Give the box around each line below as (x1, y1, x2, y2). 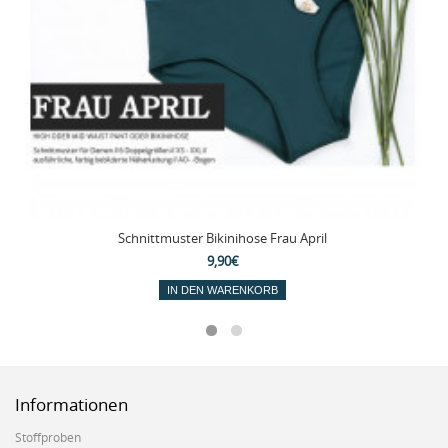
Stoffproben (15, 428, 81, 446)
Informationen (15, 392, 128, 416)
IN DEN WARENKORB (167, 283, 278, 296)
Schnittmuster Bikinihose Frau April (118, 228, 327, 247)
